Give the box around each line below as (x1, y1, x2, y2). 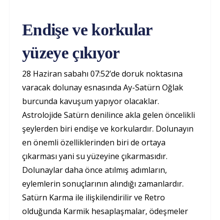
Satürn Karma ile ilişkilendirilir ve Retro (22, 192, 165, 203)
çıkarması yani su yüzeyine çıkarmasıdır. (22, 151, 167, 162)
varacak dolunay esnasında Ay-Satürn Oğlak (22, 82, 183, 93)
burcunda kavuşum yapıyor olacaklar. (22, 96, 159, 107)
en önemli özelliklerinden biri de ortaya (22, 137, 165, 148)
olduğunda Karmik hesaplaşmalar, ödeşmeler (22, 206, 188, 217)
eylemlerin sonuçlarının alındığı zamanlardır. (22, 178, 184, 190)
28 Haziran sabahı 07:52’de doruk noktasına (22, 68, 183, 80)
